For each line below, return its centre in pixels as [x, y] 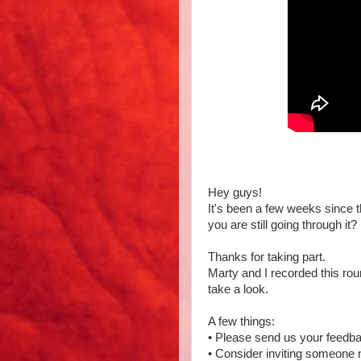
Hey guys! [235, 193]
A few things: [241, 322]
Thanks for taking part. [267, 257]
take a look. [238, 289]
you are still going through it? [282, 225]
